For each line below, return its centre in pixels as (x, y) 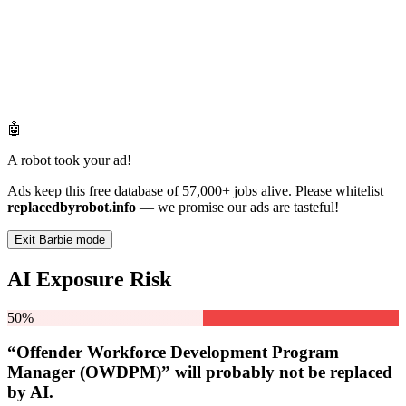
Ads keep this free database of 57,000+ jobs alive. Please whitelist (195, 190)
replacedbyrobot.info (72, 207)
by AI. (30, 392)
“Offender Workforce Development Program (173, 353)
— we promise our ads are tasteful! (237, 207)
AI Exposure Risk (89, 279)
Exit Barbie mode (60, 239)
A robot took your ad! (69, 159)
